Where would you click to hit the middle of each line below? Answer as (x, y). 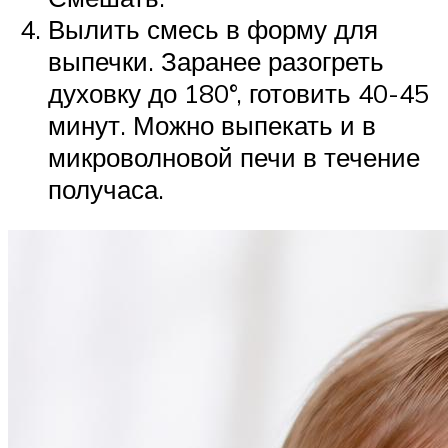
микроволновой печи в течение (234, 156)
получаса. (106, 188)
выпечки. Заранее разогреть (216, 60)
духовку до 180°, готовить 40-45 (238, 92)
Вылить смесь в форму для (213, 28)
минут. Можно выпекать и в (212, 124)
